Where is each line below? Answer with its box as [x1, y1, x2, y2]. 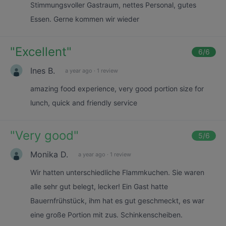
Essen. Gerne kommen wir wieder [30, 15, 139, 23]
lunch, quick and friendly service [30, 98, 137, 107]
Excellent [15, 44, 67, 59]
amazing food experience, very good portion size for [30, 84, 204, 93]
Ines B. [30, 65, 55, 76]
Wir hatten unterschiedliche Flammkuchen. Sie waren [30, 168, 204, 177]
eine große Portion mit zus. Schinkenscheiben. [30, 210, 183, 219]
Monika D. [30, 149, 68, 159]
